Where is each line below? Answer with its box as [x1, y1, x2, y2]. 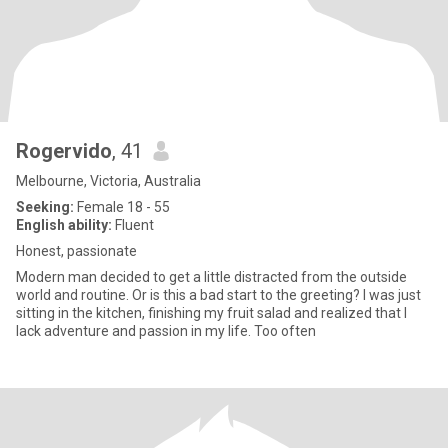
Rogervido [16, 139, 112, 163]
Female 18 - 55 [74, 199, 170, 215]
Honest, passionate [16, 243, 137, 259]
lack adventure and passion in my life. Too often [16, 323, 316, 339]
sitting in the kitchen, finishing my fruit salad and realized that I [16, 305, 407, 321]
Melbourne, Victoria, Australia [16, 173, 201, 189]
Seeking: [16, 199, 74, 215]
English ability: [16, 217, 112, 233]
